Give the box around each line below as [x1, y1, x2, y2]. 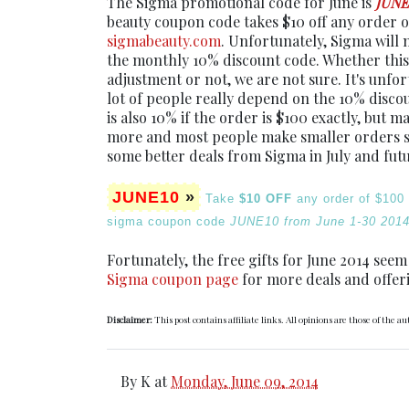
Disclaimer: [107, 313, 152, 326]
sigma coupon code [107, 215, 230, 228]
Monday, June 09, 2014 [171, 372, 319, 391]
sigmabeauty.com [107, 31, 221, 50]
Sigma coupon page [107, 269, 238, 288]
